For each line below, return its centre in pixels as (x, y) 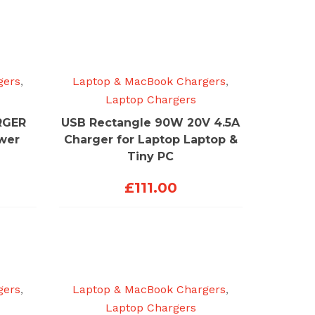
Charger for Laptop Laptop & (150, 139)
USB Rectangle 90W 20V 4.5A (151, 122)
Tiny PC (151, 156)
